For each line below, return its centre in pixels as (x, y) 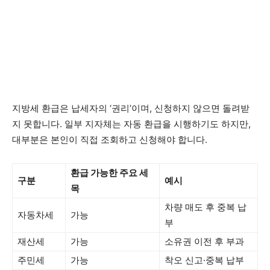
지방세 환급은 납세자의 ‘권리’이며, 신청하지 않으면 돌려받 (131, 108)
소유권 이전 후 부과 (204, 241)
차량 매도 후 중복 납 (206, 207)
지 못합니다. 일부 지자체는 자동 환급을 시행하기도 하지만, (131, 124)
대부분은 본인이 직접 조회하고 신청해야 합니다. (110, 140)
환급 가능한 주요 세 (109, 173)
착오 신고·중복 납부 (204, 260)
